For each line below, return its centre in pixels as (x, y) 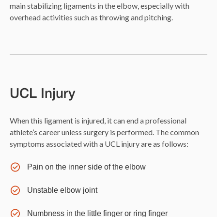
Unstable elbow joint (62, 190)
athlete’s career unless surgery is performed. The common (104, 132)
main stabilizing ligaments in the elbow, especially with (100, 6)
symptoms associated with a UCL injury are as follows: (99, 144)
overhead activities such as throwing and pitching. (91, 17)
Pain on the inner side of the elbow (86, 167)
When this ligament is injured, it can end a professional (98, 121)
